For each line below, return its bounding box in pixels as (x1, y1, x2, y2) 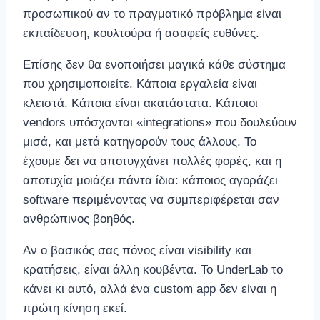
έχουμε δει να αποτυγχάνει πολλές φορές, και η (23, 154, 281, 168)
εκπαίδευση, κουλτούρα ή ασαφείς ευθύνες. (23, 26, 259, 40)
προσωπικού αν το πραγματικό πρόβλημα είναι (23, 6, 281, 21)
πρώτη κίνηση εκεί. (23, 301, 127, 315)
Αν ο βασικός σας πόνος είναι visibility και (23, 243, 251, 257)
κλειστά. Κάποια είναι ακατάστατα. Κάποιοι (23, 96, 258, 110)
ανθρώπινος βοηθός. (23, 211, 135, 226)
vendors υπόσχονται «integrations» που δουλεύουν (23, 115, 297, 129)
